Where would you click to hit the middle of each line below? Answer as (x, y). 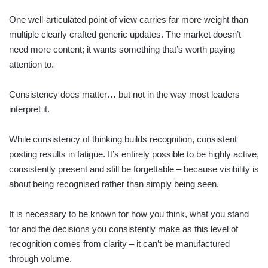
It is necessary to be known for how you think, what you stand (129, 214)
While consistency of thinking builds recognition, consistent (123, 139)
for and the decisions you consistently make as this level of (124, 229)
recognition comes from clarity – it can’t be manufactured (119, 243)
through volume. (40, 258)
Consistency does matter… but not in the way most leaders (124, 94)
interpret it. (29, 109)
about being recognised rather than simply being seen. (114, 184)
